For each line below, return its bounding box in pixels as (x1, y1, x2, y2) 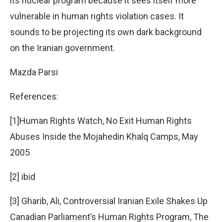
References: (10, 91, 58, 102)
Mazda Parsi (10, 66, 58, 77)
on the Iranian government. (10, 42, 115, 53)
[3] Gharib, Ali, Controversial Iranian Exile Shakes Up (10, 195, 208, 206)
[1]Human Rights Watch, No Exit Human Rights (10, 115, 192, 126)
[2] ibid (10, 171, 35, 182)
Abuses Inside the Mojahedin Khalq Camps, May (10, 131, 198, 142)
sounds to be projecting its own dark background (10, 26, 202, 37)
